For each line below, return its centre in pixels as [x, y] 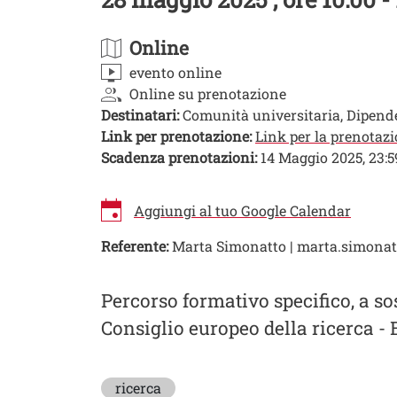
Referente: [135, 245]
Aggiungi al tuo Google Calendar [242, 210]
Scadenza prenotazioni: [179, 157]
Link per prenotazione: [176, 136]
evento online [175, 72]
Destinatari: [140, 114]
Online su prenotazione [208, 93]
